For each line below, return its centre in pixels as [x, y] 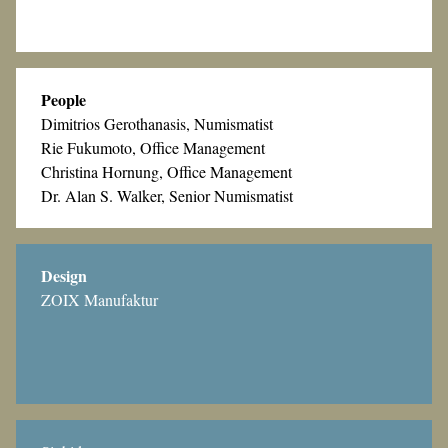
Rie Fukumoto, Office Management [153, 148]
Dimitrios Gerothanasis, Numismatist [157, 124]
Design [64, 276]
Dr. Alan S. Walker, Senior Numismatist [167, 196]
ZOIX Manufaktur [99, 300]
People [63, 100]
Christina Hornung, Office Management [166, 172]
